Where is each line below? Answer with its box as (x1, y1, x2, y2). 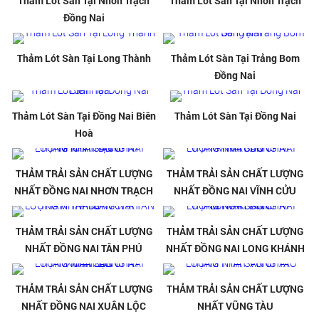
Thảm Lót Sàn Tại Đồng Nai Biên (11, 109, 156, 123)
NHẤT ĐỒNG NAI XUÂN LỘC (21, 299, 147, 313)
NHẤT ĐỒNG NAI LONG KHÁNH (165, 241, 305, 256)
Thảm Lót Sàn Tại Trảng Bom (170, 51, 300, 66)
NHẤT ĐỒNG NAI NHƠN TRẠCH (14, 184, 154, 198)
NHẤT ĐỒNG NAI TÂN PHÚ (25, 241, 143, 256)
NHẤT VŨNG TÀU (197, 299, 273, 313)
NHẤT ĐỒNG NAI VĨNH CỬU (174, 184, 297, 198)
